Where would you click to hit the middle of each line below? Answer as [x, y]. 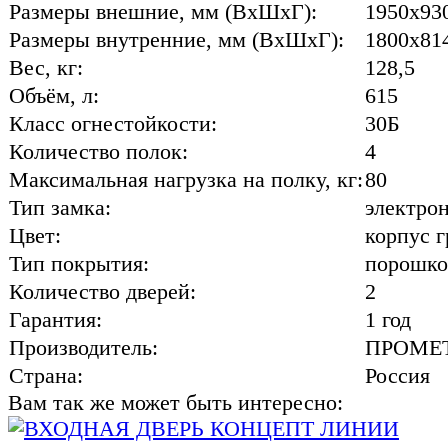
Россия [397, 375]
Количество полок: [98, 151]
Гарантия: [55, 319]
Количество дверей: [102, 291]
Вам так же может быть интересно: [175, 402]
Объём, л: [54, 95]
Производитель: [83, 347]
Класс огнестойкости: [113, 123]
